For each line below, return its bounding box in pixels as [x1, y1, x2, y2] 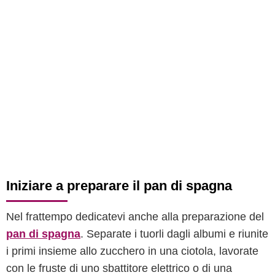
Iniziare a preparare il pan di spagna [6, 178, 232, 193]
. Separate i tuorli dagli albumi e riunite [80, 228, 268, 240]
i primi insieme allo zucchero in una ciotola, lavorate [6, 245, 258, 257]
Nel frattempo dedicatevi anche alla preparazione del [6, 211, 264, 223]
